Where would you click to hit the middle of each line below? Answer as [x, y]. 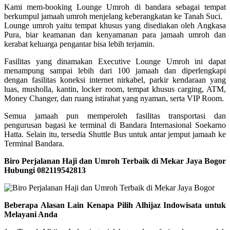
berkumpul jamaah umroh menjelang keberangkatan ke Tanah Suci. [113, 16]
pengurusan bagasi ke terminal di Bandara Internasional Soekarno [115, 125]
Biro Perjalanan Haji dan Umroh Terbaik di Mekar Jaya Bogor [115, 161]
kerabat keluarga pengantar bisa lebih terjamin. [79, 44]
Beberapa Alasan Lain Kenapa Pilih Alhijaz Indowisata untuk [115, 205]
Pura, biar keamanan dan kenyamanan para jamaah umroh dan [115, 34]
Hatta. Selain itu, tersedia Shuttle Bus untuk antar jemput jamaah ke [115, 134]
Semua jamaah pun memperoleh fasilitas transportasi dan [115, 116]
